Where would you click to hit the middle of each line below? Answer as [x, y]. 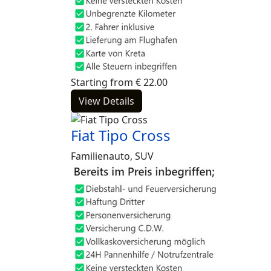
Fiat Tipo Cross [121, 135]
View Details [106, 101]
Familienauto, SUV [112, 156]
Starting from [102, 82]
